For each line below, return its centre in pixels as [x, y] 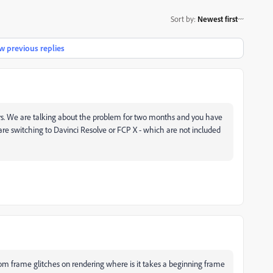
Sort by [182, 19]
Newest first [218, 19]
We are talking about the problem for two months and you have [115, 117]
